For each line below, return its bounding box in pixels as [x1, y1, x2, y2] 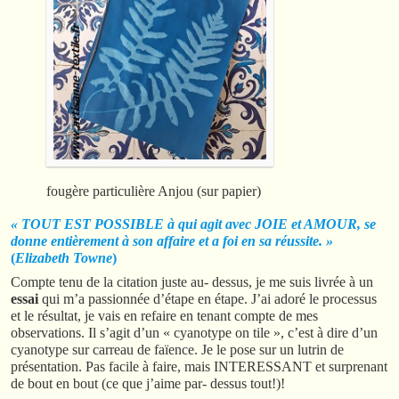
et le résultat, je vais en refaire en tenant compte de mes [11, 307, 318, 323]
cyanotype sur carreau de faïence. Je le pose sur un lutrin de [11, 341, 344, 357]
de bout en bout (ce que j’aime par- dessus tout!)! [11, 375, 285, 391]
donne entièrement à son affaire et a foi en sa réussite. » [11, 232, 333, 248]
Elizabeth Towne [15, 249, 112, 265]
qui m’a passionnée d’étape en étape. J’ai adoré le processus [38, 290, 377, 306]
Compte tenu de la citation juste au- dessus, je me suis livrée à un [11, 273, 373, 289]
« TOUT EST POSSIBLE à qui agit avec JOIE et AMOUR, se [11, 216, 376, 232]
